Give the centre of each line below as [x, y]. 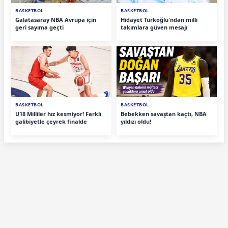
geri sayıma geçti [39, 27]
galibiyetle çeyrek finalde [51, 121]
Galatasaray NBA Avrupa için [56, 19]
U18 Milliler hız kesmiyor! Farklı [58, 113]
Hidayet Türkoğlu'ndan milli [159, 19]
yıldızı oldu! [136, 121]
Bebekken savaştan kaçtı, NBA [164, 113]
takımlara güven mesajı [154, 27]
